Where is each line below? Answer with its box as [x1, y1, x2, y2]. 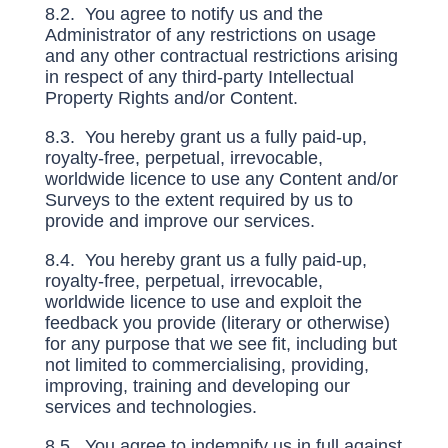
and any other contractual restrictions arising [44, 46, 398, 66]
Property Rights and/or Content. [44, 88, 303, 108]
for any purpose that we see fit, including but [44, 334, 397, 354]
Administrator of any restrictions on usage [44, 25, 376, 45]
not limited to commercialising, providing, [44, 355, 369, 375]
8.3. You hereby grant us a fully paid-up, [44, 127, 367, 147]
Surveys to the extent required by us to [44, 190, 353, 210]
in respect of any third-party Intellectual [44, 67, 354, 87]
